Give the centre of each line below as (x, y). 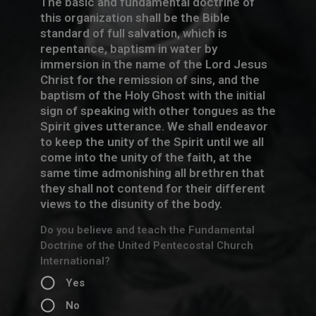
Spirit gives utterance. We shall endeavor (154, 126)
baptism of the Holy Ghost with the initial (152, 95)
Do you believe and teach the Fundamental (147, 230)
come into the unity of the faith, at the (146, 157)
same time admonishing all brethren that (152, 172)
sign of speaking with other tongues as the (158, 110)
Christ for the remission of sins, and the (150, 79)
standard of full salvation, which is (133, 33)
